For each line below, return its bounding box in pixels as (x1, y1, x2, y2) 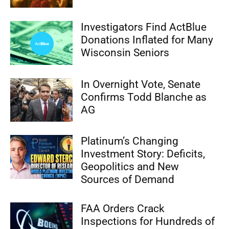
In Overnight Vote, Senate (81, 78, 201, 90)
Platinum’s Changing (81, 135, 179, 148)
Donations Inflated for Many (81, 33, 214, 46)
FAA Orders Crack (81, 202, 165, 215)
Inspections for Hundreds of (81, 215, 215, 228)
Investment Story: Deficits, (81, 148, 205, 161)
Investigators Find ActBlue (81, 20, 207, 33)
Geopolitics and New (81, 161, 179, 173)
